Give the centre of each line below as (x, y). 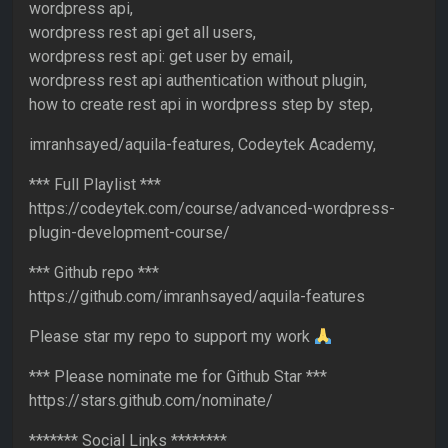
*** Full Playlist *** (95, 185)
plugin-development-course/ (129, 233)
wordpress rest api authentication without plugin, (198, 81)
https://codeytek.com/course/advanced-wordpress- (212, 209)
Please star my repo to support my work (171, 337)
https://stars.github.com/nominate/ (151, 401)
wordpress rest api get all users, (142, 33)
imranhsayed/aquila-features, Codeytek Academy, (202, 145)
